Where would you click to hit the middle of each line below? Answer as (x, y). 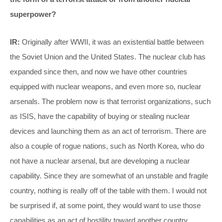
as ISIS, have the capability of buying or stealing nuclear (100, 116)
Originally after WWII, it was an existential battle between (112, 42)
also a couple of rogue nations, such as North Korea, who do (107, 146)
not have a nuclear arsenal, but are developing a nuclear (100, 161)
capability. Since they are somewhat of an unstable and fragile (109, 175)
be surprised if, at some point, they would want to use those (105, 205)
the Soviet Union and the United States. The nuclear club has (108, 56)
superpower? (33, 14)
